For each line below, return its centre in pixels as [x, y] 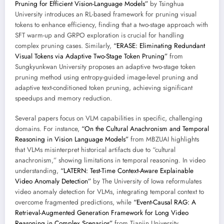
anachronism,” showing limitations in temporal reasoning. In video [110, 160]
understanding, [38, 171]
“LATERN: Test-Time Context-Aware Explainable [127, 171]
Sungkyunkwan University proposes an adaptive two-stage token [105, 66]
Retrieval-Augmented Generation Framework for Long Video [102, 213]
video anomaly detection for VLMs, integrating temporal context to [109, 192]
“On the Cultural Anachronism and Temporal [145, 129]
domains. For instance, [48, 129]
